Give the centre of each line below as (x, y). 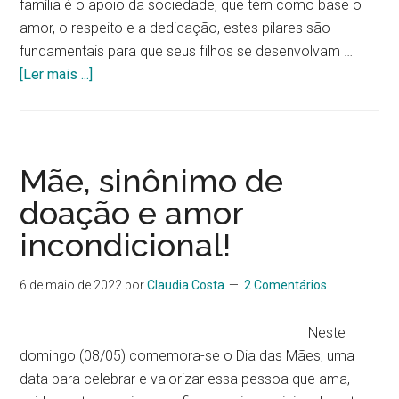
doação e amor (132, 213)
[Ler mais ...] (57, 74)
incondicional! (126, 245)
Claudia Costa (186, 285)
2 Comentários (286, 285)
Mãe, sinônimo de (152, 181)
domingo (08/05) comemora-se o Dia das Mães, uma (187, 356)
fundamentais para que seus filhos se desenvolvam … (187, 51)
